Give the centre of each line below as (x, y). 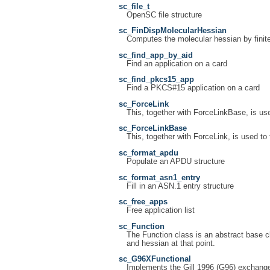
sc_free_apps (143, 202)
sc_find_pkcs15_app (156, 80)
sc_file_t (134, 6)
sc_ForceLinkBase (153, 129)
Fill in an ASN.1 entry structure (180, 186)
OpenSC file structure (164, 15)
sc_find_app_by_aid (156, 55)
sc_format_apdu (149, 153)
